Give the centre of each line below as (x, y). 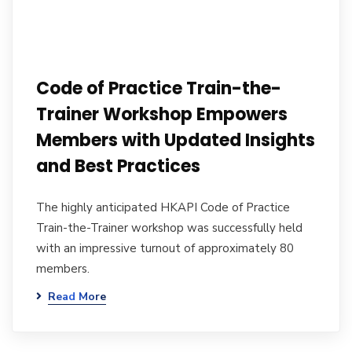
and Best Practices (118, 166)
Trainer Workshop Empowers (162, 114)
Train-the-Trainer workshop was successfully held (169, 228)
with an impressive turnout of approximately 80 (165, 248)
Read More (77, 297)
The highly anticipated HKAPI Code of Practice (163, 207)
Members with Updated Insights (176, 140)
